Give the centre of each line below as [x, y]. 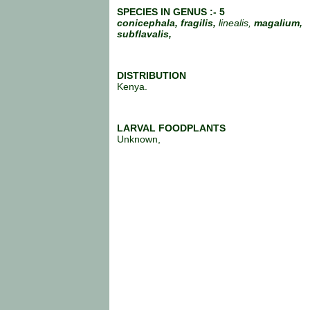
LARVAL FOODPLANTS [171, 128]
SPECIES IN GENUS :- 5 [171, 11]
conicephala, [147, 22]
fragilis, [200, 22]
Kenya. [132, 86]
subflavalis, [144, 34]
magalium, [278, 22]
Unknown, [139, 139]
